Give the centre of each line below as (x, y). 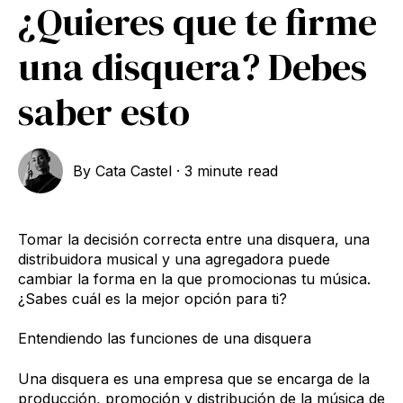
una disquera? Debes (193, 66)
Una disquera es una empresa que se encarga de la (194, 378)
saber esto (104, 111)
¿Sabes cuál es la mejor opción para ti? (152, 298)
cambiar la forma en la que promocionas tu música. (194, 278)
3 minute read (232, 170)
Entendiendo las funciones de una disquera (165, 339)
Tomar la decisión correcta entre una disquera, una (194, 239)
